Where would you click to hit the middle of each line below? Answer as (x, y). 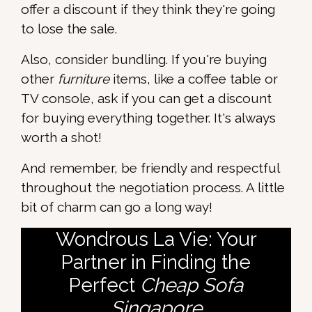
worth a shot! (61, 138)
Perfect (104, 286)
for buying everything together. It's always (148, 118)
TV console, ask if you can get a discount (146, 99)
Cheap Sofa (192, 286)
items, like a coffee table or (194, 79)
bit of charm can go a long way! (117, 207)
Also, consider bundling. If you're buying (144, 60)
